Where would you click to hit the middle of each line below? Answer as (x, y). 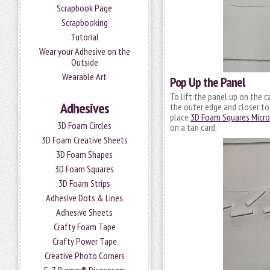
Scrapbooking (84, 22)
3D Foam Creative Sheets (84, 140)
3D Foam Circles (84, 125)
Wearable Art (84, 77)
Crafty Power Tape (84, 241)
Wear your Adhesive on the (84, 51)
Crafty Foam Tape (84, 227)
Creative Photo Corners (84, 256)
